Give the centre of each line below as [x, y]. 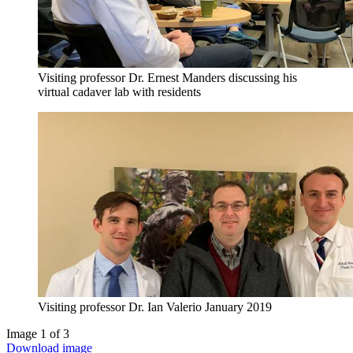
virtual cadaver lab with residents [119, 92]
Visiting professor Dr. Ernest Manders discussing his [167, 78]
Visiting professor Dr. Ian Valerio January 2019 [155, 307]
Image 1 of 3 [38, 333]
